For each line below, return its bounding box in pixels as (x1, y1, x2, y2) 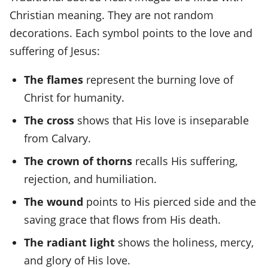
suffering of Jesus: (10, 43, 100, 58)
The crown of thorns (24, 153, 132, 168)
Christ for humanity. (24, 90, 124, 105)
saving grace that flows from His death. (24, 212, 221, 227)
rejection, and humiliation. (24, 171, 157, 186)
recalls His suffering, (132, 153, 237, 168)
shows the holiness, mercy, (115, 234, 254, 249)
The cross (24, 112, 74, 127)
